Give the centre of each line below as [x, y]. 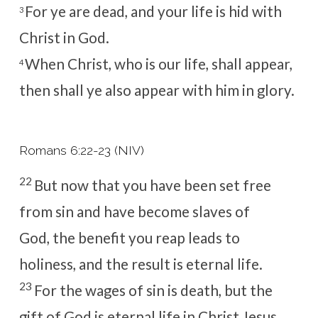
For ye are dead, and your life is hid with [153, 11]
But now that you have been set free [152, 186]
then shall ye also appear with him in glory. [157, 90]
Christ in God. [64, 37]
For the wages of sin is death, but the [153, 291]
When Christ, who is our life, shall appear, [158, 64]
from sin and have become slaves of [134, 212]
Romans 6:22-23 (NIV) [81, 150]
